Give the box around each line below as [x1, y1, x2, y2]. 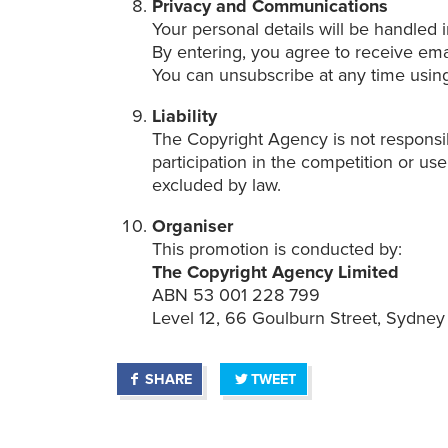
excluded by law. [152, 174, 282, 197]
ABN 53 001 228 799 [152, 284, 321, 307]
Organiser [152, 215, 239, 238]
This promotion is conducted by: [152, 238, 403, 261]
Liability [152, 105, 223, 128]
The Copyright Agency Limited [152, 261, 405, 284]
